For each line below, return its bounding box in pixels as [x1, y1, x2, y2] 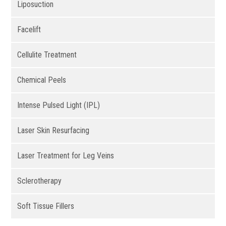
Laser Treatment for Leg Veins [17, 151, 115, 161]
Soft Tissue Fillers [17, 201, 75, 211]
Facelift [17, 25, 41, 35]
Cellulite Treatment [17, 50, 77, 60]
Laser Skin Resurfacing [17, 126, 90, 136]
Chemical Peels [17, 75, 67, 85]
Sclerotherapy [17, 176, 62, 186]
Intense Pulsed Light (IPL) [17, 100, 100, 110]
